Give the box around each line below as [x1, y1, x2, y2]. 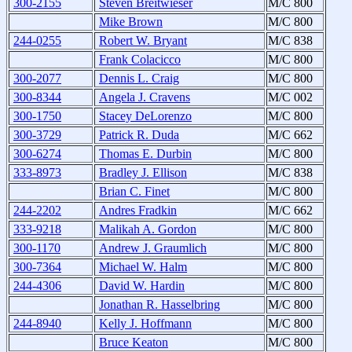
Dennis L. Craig [99, 71, 179, 86]
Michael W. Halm [99, 260, 187, 274]
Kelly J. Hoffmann [99, 317, 192, 331]
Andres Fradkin [99, 203, 177, 218]
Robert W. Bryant [99, 34, 187, 48]
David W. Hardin [99, 279, 185, 293]
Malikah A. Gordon [99, 222, 196, 236]
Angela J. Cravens [99, 90, 190, 104]
